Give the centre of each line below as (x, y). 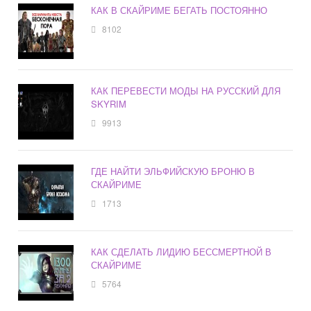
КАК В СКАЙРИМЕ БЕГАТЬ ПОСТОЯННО (179, 10)
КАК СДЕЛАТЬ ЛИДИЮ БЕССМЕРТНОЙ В (182, 252)
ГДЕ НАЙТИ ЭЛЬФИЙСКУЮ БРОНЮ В (173, 171)
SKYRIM (109, 104)
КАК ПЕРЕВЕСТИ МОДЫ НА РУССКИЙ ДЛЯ (186, 91)
